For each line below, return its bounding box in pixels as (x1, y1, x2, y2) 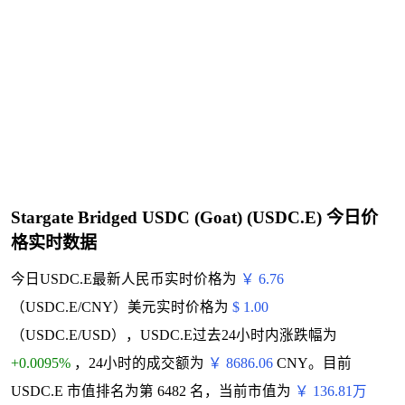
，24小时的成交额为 (73, 355, 208, 372)
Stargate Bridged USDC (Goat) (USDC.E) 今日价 (10, 208, 378, 228)
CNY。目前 (272, 355, 352, 372)
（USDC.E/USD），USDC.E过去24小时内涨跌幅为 (10, 327, 337, 344)
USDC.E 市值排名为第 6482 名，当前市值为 (10, 383, 295, 400)
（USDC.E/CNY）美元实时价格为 (10, 299, 232, 316)
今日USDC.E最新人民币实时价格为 (10, 271, 240, 287)
